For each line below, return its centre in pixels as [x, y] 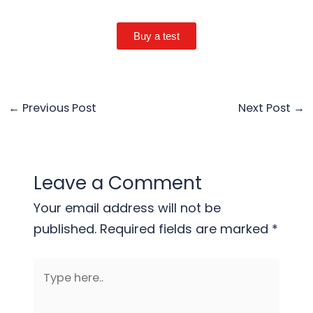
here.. [49, 289]
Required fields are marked [186, 229]
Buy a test [156, 36]
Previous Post [58, 108]
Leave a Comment [118, 183]
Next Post [266, 108]
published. [65, 229]
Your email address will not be [128, 208]
